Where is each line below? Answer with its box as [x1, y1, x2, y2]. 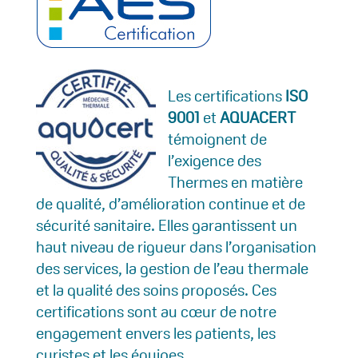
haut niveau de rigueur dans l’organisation [35, 237, 316, 258]
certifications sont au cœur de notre [35, 301, 276, 323]
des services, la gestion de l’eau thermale [35, 258, 308, 280]
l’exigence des [167, 150, 261, 172]
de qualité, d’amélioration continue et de [35, 193, 305, 215]
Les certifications [167, 86, 285, 107]
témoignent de [167, 129, 267, 150]
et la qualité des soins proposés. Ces [35, 280, 276, 301]
